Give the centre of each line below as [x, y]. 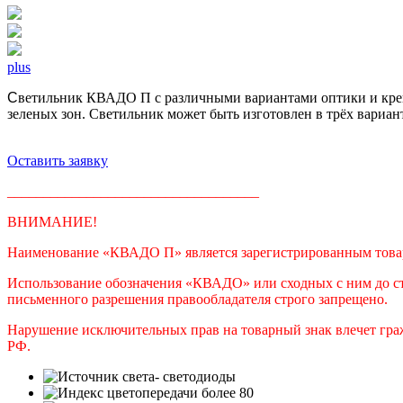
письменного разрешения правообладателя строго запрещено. [197, 299]
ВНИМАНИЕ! [52, 221]
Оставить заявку [58, 160]
